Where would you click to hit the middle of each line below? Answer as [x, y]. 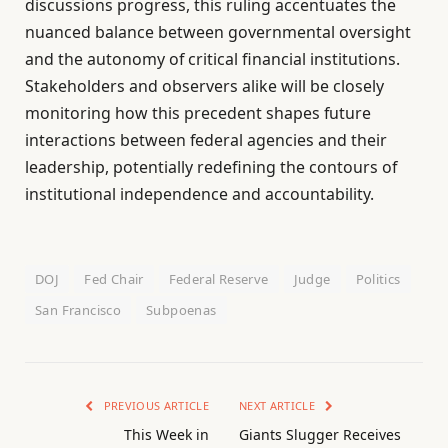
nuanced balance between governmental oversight [218, 31]
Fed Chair [114, 279]
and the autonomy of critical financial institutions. [212, 58]
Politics [378, 279]
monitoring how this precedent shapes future [198, 112]
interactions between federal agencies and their [206, 139]
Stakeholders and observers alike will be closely [204, 85]
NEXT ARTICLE [279, 406]
